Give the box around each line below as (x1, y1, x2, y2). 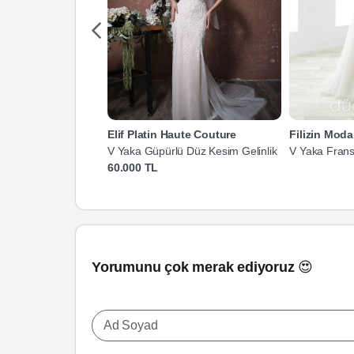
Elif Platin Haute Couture (107, 128, 236, 141)
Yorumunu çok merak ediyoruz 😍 (92, 259, 314, 276)
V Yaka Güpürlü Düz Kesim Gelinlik (107, 145, 277, 158)
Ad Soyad (104, 318, 158, 333)
